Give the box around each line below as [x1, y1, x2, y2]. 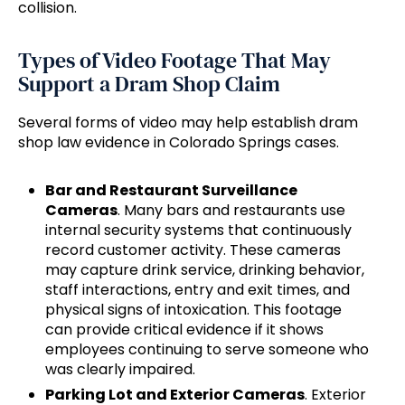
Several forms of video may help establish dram [18, 112, 358, 134]
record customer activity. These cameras [45, 240, 341, 261]
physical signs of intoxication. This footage [45, 299, 342, 321]
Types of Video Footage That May [18, 45, 331, 76]
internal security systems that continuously [45, 220, 352, 241]
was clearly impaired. [45, 359, 195, 381]
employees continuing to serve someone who [45, 339, 369, 361]
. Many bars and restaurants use [118, 200, 345, 221]
